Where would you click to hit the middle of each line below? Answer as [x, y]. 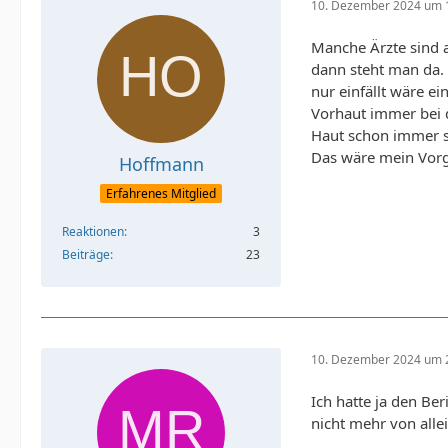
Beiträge [86, 255]
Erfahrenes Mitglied [161, 194]
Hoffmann [161, 164]
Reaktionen [93, 232]
